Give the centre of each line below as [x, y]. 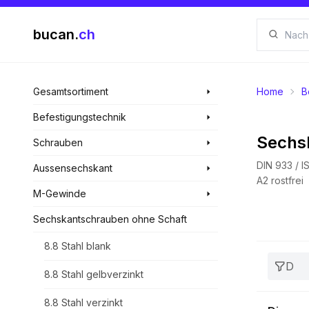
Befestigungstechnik [80, 117]
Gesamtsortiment [71, 91]
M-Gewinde [60, 193]
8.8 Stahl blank [78, 246]
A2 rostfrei [280, 180]
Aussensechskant [73, 168]
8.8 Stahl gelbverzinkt [94, 274]
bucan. [56, 34]
